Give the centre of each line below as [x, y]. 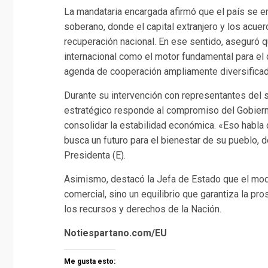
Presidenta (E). [95, 155]
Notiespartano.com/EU [115, 233]
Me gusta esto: [90, 261]
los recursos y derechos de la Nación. [143, 209]
